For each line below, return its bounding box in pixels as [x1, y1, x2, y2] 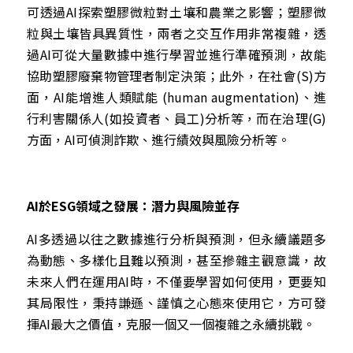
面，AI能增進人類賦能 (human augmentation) [27, 87, 300, 106]
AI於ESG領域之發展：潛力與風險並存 [27, 195, 240, 215]
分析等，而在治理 [204, 108, 309, 128]
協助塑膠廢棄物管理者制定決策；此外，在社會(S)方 [27, 65, 326, 85]
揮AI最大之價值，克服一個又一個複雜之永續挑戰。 [27, 314, 315, 333]
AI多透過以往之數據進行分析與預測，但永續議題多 [27, 229, 326, 248]
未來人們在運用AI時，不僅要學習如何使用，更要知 [27, 271, 326, 291]
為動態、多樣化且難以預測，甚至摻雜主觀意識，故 [27, 250, 326, 269]
